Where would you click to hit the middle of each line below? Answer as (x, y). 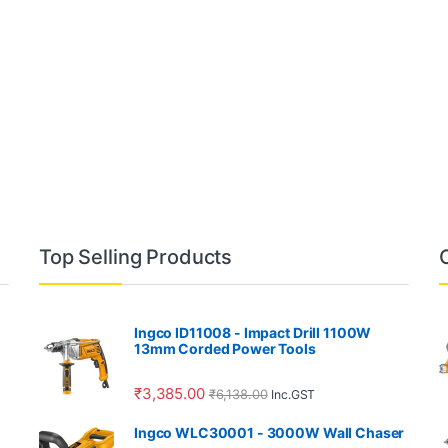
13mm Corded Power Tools (225, 349)
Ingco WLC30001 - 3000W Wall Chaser (269, 432)
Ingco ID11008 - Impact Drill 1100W (253, 333)
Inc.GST (293, 394)
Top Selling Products (136, 257)
